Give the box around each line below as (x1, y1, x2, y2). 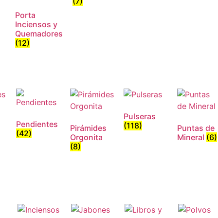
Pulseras (123, 111, 156, 121)
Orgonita (70, 132, 103, 142)
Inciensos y (15, 19, 57, 29)
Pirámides (70, 123, 107, 133)
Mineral (177, 132, 207, 142)
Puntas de (177, 123, 215, 133)
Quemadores (15, 29, 63, 38)
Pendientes (16, 119, 58, 129)
